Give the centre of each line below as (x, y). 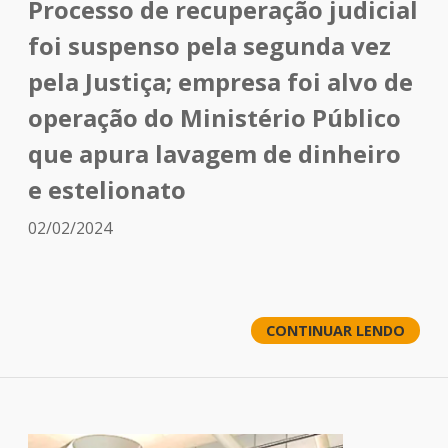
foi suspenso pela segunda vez (209, 45)
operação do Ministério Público (214, 117)
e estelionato (107, 189)
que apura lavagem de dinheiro (214, 153)
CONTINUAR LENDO (335, 330)
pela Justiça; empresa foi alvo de (220, 81)
